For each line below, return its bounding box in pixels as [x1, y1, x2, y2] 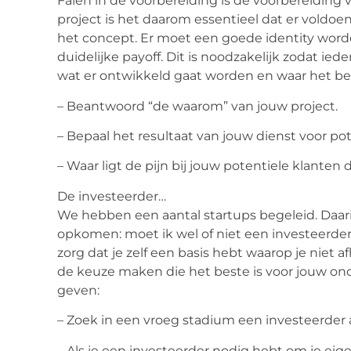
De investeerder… [57, 188, 166, 204]
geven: [57, 282, 100, 298]
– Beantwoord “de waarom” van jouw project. [57, 98, 338, 114]
